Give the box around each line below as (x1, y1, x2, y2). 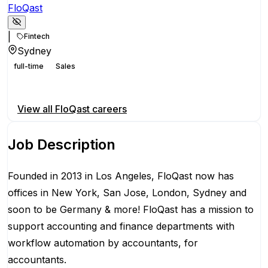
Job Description (8, 136, 115, 154)
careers (90, 103, 127, 115)
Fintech (24, 32, 50, 41)
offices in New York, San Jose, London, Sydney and (8, 187, 246, 199)
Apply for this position (17, 79, 116, 92)
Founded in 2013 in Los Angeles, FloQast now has (8, 170, 234, 182)
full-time (14, 62, 44, 71)
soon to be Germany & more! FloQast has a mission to (8, 203, 254, 215)
